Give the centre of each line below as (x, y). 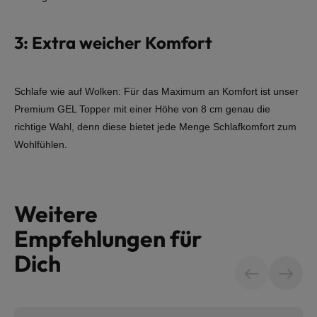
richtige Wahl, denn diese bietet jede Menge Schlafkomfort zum (155, 127)
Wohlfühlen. (41, 145)
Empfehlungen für (108, 239)
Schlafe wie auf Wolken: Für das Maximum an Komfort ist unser (156, 92)
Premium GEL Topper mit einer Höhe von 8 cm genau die (142, 109)
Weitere (56, 214)
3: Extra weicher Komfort (113, 43)
